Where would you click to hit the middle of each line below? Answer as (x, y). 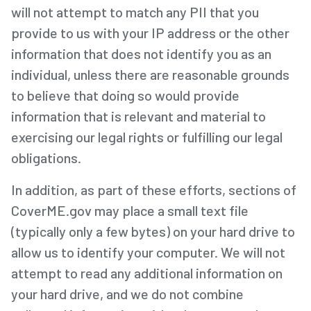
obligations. (46, 157)
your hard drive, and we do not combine (127, 293)
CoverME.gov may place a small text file (130, 210)
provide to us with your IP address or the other (150, 32)
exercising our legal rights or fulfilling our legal (147, 136)
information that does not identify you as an (141, 53)
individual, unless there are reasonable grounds (150, 74)
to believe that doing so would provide (125, 95)
